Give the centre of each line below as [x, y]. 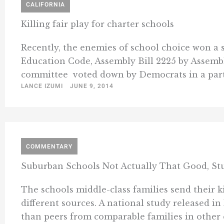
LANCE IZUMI [42, 86]
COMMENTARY [49, 147]
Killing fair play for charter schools [97, 24]
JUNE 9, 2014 [92, 86]
